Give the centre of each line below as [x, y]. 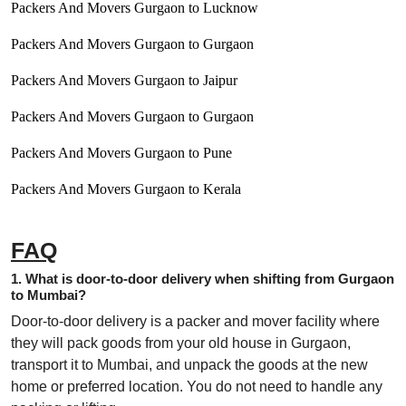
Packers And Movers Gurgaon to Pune [121, 153]
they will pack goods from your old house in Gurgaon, [181, 343]
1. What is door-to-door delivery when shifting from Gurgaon [203, 279]
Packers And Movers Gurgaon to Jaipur [124, 81]
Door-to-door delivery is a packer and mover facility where [195, 322]
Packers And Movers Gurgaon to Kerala [126, 189]
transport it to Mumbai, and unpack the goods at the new [189, 365]
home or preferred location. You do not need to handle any [197, 387]
